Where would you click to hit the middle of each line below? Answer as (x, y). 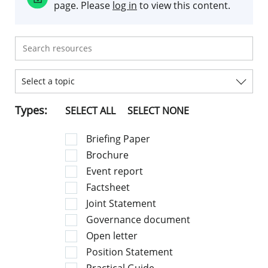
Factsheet (108, 187)
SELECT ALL (90, 110)
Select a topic (48, 81)
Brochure (107, 155)
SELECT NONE (158, 110)
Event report (115, 171)
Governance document (138, 219)
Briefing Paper (118, 138)
